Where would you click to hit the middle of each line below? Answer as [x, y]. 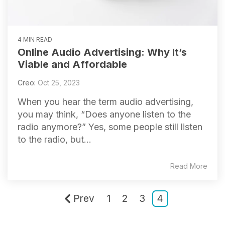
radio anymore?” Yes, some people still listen [110, 127]
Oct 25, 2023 [59, 83]
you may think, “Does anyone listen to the [104, 115]
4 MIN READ [35, 40]
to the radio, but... [54, 140]
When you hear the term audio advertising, [105, 102]
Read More [189, 166]
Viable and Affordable [72, 65]
